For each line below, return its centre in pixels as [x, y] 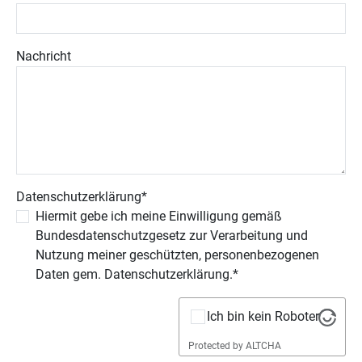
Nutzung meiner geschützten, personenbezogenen [177, 255]
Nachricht [44, 56]
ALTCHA [263, 345]
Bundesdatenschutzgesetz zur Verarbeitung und [172, 236]
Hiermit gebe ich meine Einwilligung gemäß [159, 216]
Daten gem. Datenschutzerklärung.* [137, 274]
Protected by [217, 345]
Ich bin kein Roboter [263, 317]
